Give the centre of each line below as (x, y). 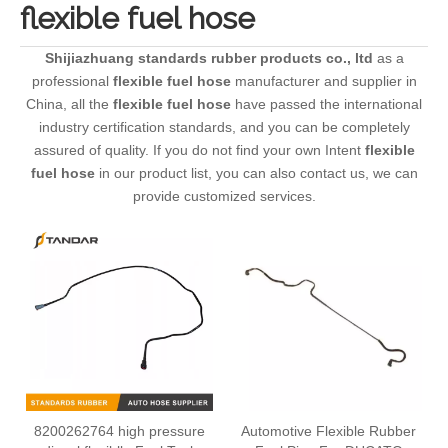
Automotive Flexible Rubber (328, 431)
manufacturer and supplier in (323, 81)
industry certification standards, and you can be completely (224, 127)
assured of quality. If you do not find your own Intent (199, 150)
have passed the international (326, 104)
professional (72, 81)
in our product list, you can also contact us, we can (256, 173)
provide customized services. (224, 196)
